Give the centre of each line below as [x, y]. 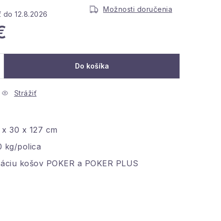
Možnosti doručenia [138, 9]
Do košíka [92, 66]
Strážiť [25, 93]
